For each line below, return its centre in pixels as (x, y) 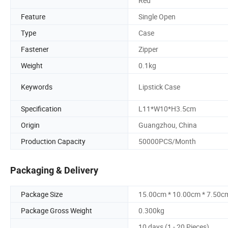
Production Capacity (53, 141)
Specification (41, 108)
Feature (33, 16)
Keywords (37, 87)
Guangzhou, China (168, 125)
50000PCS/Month (167, 141)
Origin (30, 125)
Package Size (42, 194)
